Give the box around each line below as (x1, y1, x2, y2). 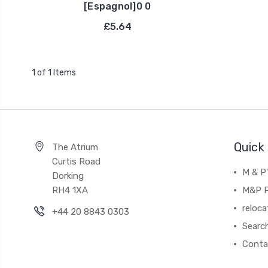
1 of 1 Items (31, 68, 76, 78)
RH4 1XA (52, 185, 88, 196)
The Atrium (52, 142, 98, 153)
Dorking (52, 170, 84, 182)
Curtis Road (52, 156, 100, 167)
